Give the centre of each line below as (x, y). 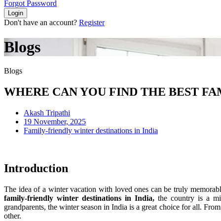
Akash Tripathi (47, 113)
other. (13, 216)
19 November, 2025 (55, 122)
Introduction (36, 168)
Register (92, 23)
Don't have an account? (41, 23)
